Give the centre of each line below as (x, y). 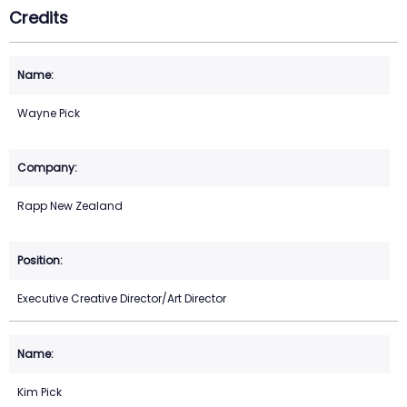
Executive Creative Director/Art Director (122, 299)
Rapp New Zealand (70, 206)
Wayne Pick (49, 114)
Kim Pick (40, 392)
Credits (39, 18)
